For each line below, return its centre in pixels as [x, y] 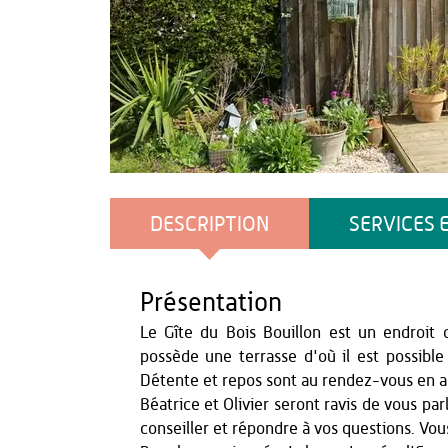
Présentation [210, 303]
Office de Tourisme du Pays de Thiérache [219, 188]
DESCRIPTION [209, 224]
